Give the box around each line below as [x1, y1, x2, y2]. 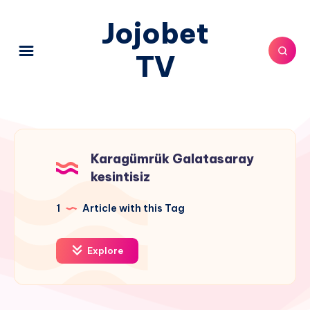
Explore [85, 245, 123, 256]
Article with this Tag [80, 202, 185, 215]
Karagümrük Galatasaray [91, 151, 254, 167]
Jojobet [101, 16, 209, 51]
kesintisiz [91, 169, 150, 185]
